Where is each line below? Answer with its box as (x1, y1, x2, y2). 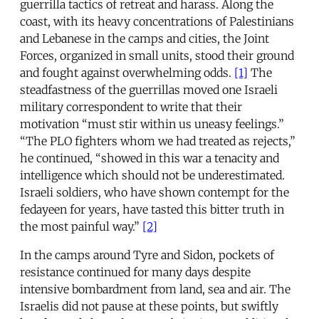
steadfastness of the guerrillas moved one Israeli (20, 82, 278, 97)
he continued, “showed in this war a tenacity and (20, 150, 279, 165)
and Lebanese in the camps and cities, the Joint (20, 31, 269, 46)
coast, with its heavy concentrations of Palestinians (20, 14, 294, 28)
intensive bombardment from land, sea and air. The (20, 281, 291, 296)
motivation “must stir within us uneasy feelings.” (20, 116, 284, 131)
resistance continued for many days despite (20, 264, 251, 279)
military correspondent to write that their (20, 99, 242, 114)
